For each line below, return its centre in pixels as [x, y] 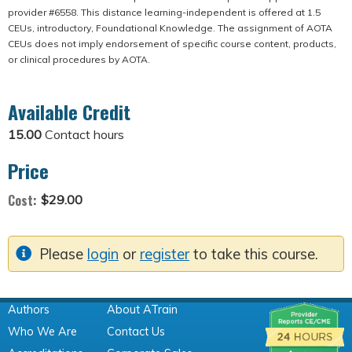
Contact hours [84, 135]
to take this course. [254, 255]
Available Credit [69, 112]
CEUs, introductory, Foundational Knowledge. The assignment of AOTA [170, 27]
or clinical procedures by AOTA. [79, 59]
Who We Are [42, 332]
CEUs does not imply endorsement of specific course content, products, [172, 43]
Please [63, 255]
